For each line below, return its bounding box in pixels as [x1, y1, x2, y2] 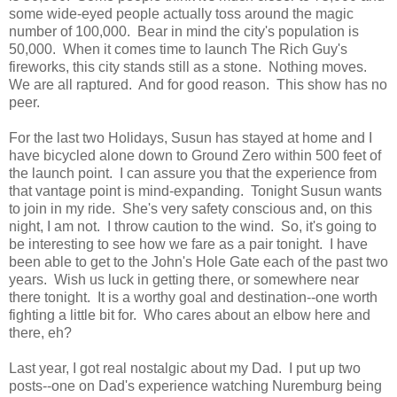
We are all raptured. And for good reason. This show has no [9, 77, 387, 93]
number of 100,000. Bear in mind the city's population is [9, 24, 359, 40]
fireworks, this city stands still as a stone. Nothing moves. [9, 59, 370, 75]
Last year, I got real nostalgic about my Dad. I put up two [9, 361, 361, 377]
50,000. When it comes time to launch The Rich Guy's [9, 42, 347, 58]
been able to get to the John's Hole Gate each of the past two [9, 254, 388, 270]
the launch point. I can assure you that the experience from [9, 166, 377, 182]
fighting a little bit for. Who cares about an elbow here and [9, 307, 370, 323]
